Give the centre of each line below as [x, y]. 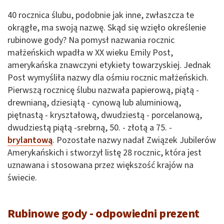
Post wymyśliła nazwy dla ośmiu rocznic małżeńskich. [108, 77]
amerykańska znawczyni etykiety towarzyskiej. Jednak [109, 65]
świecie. [22, 177]
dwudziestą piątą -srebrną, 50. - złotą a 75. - [90, 127]
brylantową [30, 140]
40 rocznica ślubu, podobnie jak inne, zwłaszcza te [101, 15]
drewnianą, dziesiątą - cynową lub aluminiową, [94, 102]
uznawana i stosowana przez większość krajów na [100, 165]
